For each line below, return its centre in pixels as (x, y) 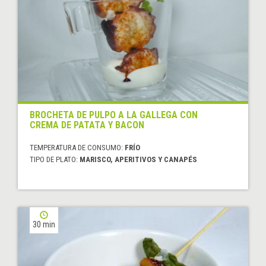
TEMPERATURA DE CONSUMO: (77, 147)
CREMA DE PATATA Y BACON (87, 125)
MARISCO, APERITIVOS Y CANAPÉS (138, 159)
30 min (44, 224)
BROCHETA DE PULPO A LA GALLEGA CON (114, 115)
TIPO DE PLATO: (55, 159)
